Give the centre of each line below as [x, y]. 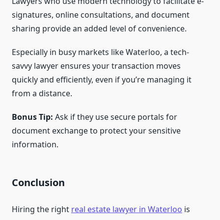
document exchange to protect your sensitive [96, 131]
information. [35, 145]
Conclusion [38, 183]
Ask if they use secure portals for [115, 117]
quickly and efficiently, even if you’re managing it [102, 80]
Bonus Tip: [32, 117]
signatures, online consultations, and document [101, 15]
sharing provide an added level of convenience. [99, 29]
